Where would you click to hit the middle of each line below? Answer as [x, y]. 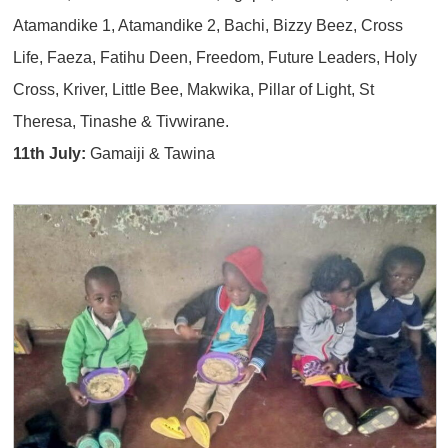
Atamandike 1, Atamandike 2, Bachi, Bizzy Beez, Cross [208, 24]
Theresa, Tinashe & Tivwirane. [121, 120]
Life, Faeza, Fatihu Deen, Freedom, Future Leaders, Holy [215, 56]
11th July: [52, 152]
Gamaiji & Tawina [153, 152]
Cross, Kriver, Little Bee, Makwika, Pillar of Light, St [194, 88]
